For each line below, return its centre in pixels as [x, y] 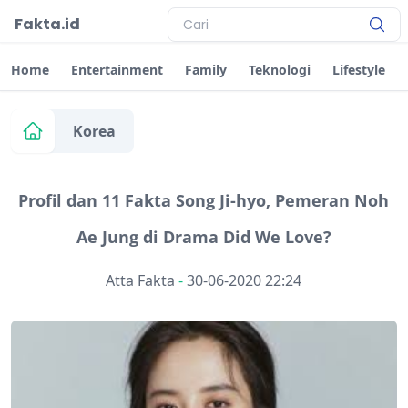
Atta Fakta [141, 280]
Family [206, 70]
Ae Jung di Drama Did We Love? [204, 237]
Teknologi [280, 70]
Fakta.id [47, 24]
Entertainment [117, 70]
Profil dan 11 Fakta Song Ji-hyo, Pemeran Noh [204, 200]
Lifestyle [359, 70]
